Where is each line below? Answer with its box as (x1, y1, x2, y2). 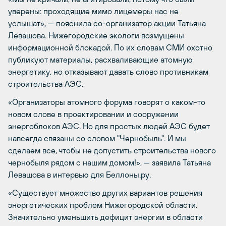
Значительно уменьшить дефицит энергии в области (8, 212, 203, 222)
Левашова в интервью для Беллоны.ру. (8, 170, 151, 180)
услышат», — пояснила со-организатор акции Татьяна (8, 19, 206, 28)
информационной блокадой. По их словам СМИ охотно (8, 43, 212, 52)
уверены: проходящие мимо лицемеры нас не (8, 7, 179, 16)
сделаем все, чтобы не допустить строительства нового (8, 146, 216, 155)
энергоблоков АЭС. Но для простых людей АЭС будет (8, 122, 210, 131)
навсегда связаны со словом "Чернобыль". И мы (8, 134, 186, 143)
